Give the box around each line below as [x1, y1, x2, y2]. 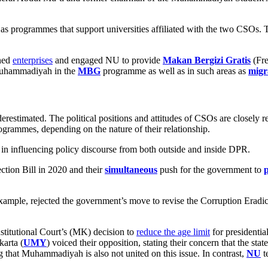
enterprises [13, 55, 53, 66]
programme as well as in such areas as [100, 66, 248, 77]
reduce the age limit [136, 226, 210, 237]
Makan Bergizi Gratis [163, 55, 251, 66]
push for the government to [157, 164, 264, 175]
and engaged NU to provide [53, 55, 163, 66]
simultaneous [105, 164, 157, 175]
